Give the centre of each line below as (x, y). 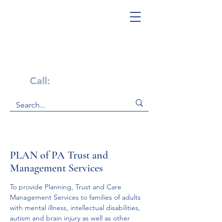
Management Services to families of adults (76, 197)
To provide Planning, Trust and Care (67, 187)
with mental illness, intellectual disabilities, (76, 208)
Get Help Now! (69, 65)
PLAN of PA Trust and (59, 155)
